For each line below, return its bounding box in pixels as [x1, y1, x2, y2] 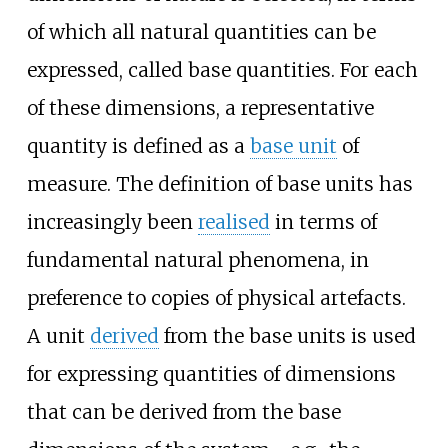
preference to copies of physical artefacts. [26, 285, 406, 310]
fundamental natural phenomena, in [26, 247, 369, 272]
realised [197, 209, 270, 234]
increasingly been [26, 209, 198, 234]
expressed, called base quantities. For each [26, 57, 418, 82]
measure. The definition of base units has [26, 171, 413, 196]
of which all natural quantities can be [26, 19, 376, 44]
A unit [26, 323, 90, 348]
